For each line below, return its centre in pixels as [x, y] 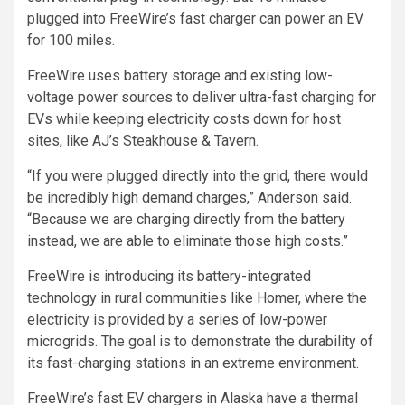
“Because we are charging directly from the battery [186, 220]
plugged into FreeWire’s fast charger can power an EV [195, 19]
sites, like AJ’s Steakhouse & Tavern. [143, 141]
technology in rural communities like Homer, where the [197, 298]
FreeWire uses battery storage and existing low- [180, 76]
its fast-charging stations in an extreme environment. [193, 363]
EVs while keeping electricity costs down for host [184, 119]
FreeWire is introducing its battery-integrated [169, 277]
